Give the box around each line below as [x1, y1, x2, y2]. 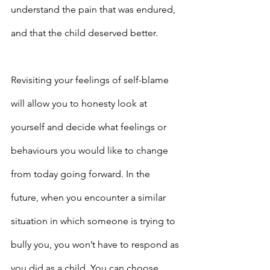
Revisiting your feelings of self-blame [11, 74, 171, 86]
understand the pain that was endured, [11, 4, 178, 16]
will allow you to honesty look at [11, 98, 149, 110]
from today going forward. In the [11, 168, 152, 180]
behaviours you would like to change [11, 145, 171, 157]
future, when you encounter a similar [11, 192, 168, 204]
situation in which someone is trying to [11, 215, 178, 227]
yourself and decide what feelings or [11, 121, 169, 133]
